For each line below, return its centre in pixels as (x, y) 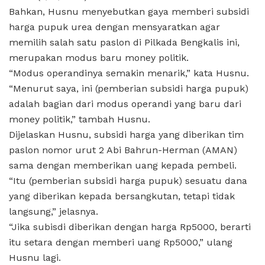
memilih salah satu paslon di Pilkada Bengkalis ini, (124, 42)
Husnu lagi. (35, 257)
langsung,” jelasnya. (54, 211)
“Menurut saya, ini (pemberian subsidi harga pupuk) (129, 88)
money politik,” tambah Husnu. (80, 119)
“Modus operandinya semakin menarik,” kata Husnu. (129, 73)
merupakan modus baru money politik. (99, 57)
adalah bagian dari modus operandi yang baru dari (125, 104)
